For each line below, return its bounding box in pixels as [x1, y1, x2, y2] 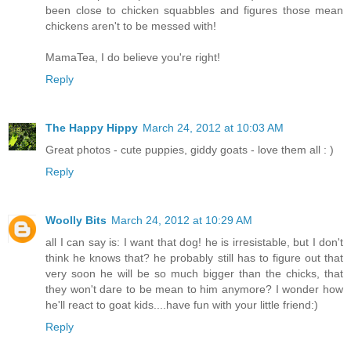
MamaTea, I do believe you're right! [45, 51, 220, 64]
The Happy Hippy [45, 121, 138, 135]
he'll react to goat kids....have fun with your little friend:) [45, 299, 318, 312]
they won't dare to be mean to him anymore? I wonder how [45, 283, 343, 296]
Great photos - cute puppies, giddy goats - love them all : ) [45, 143, 334, 157]
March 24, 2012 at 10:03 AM [143, 121, 284, 135]
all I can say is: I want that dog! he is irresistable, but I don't [45, 236, 343, 249]
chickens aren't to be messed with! [45, 20, 216, 33]
